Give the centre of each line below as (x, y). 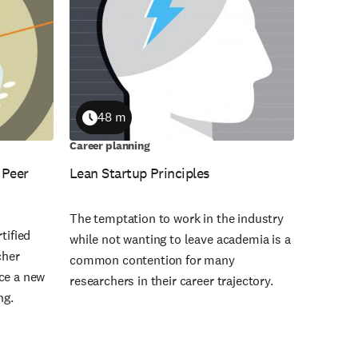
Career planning (110, 146)
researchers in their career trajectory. (171, 281)
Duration (107, 127)
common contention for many (152, 261)
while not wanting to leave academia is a (180, 240)
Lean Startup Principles (139, 173)
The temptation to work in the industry (177, 219)
